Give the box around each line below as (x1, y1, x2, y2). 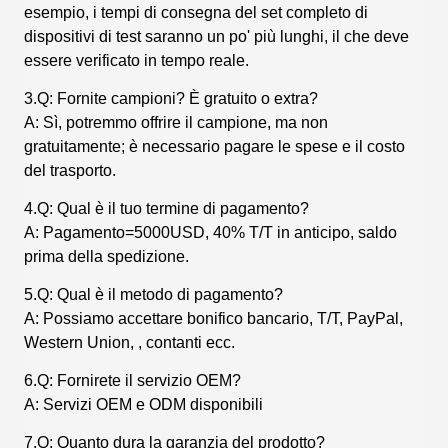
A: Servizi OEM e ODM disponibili (24, 395, 263, 413)
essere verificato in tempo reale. (24, 51, 249, 69)
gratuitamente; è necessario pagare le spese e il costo (24, 137, 405, 155)
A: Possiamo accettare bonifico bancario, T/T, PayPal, (24, 309, 403, 327)
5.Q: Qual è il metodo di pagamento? (24, 285, 283, 303)
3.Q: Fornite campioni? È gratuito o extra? (24, 89, 318, 107)
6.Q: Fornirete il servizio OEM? (24, 371, 241, 389)
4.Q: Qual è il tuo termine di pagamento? (24, 199, 309, 217)
